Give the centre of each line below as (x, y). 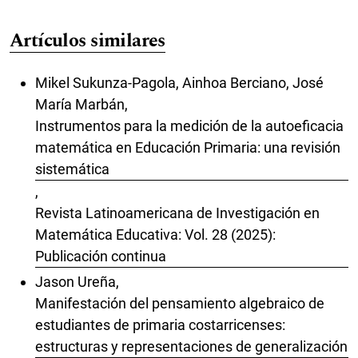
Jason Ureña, (77, 282)
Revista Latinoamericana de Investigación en (177, 213)
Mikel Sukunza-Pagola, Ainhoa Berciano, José (179, 82)
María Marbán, (82, 104)
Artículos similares (88, 40)
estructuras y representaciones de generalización (191, 347)
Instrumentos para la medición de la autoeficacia (189, 125)
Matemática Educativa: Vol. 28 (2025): (155, 234)
